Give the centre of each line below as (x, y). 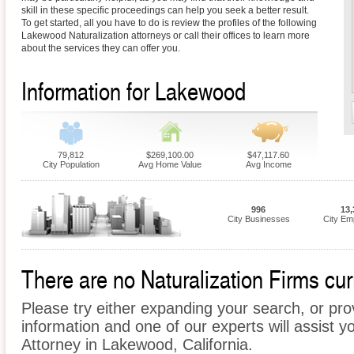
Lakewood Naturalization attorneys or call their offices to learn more (166, 36)
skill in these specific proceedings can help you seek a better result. (165, 11)
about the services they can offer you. (101, 49)
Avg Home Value (169, 165)
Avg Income (268, 165)
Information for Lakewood (134, 91)
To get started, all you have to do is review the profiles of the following (169, 23)
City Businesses (258, 219)
